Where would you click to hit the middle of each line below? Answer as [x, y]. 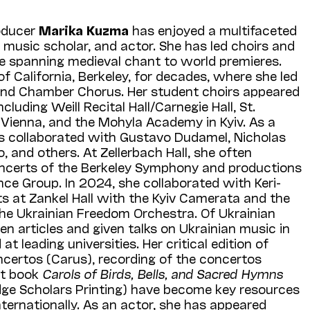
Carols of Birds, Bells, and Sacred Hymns [163, 273]
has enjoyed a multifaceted [213, 29]
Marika [60, 29]
